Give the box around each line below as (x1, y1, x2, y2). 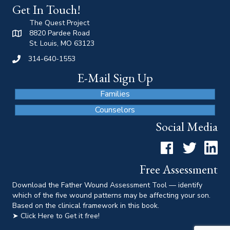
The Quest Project (29, 18, 89, 28)
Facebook (159, 140, 190, 149)
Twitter (181, 140, 205, 149)
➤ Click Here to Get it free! (12, 211, 100, 221)
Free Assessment (140, 161, 218, 177)
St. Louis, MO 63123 (29, 39, 94, 48)
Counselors (95, 104, 135, 116)
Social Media (156, 119, 218, 135)
